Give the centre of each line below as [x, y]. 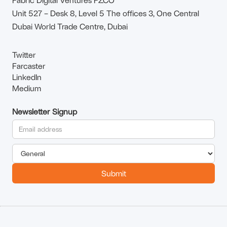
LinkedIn [27, 77]
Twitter [24, 54]
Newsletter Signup [45, 111]
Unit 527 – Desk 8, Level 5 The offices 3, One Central [106, 13]
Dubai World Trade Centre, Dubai [70, 26]
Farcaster [29, 65]
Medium [27, 88]
